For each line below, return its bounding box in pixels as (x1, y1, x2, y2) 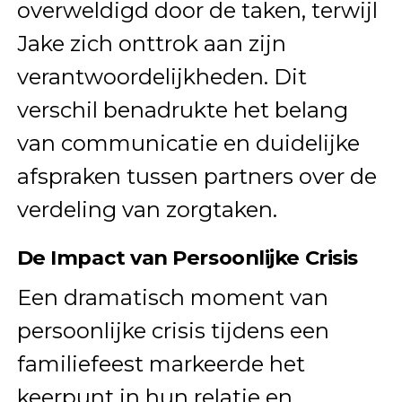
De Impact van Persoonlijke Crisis (16, 245, 358, 271)
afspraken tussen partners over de (16, 163, 377, 190)
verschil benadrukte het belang (16, 97, 348, 124)
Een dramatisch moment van (16, 284, 328, 311)
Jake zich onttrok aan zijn (16, 31, 286, 57)
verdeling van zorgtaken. (16, 197, 277, 223)
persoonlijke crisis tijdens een (16, 318, 329, 345)
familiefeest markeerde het (16, 351, 305, 378)
